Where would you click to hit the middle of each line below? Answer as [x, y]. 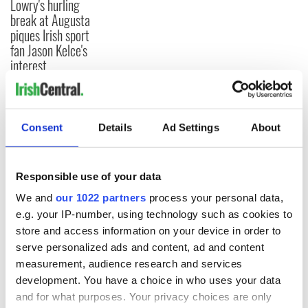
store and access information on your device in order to [148, 230]
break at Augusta [50, 20]
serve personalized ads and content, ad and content [140, 247]
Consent [42, 127]
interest [29, 65]
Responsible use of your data [88, 176]
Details [115, 127]
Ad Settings [190, 127]
